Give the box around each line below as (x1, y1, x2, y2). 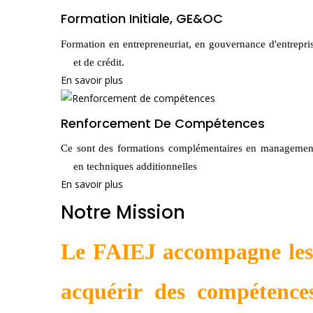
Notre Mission (61, 199, 185, 225)
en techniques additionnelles (73, 161, 198, 173)
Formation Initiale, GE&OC (61, 10, 223, 27)
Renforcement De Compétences (61, 114, 265, 132)
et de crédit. (73, 56, 125, 68)
